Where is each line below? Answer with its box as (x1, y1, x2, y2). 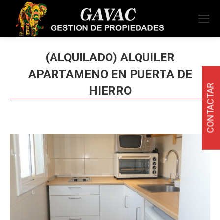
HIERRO (88, 84, 132, 98)
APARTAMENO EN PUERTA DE (28, 67, 192, 81)
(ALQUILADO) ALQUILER (45, 51, 175, 64)
